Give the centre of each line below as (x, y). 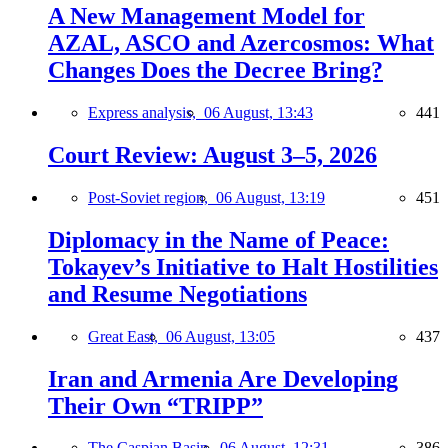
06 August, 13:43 (258, 112)
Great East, (127, 336)
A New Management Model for (206, 16)
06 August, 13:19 (270, 197)
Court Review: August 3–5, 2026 (212, 154)
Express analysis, (146, 112)
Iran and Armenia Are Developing (223, 378)
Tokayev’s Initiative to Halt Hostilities (243, 266)
